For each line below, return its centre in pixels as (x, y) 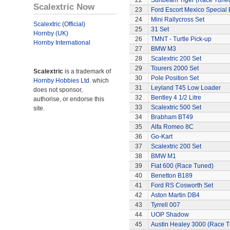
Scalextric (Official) (59, 24)
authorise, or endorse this (69, 99)
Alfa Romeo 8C (172, 127)
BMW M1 (163, 156)
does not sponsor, (58, 90)
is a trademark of (87, 71)
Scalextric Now (64, 7)
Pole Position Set (175, 78)
